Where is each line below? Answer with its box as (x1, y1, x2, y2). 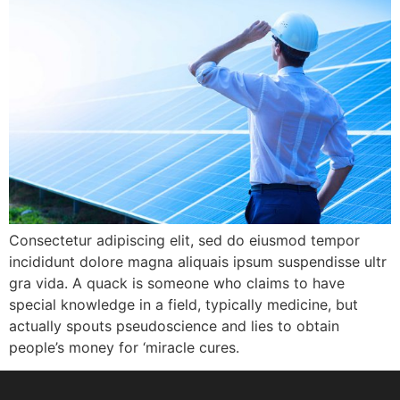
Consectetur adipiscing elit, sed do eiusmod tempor (9, 231, 360, 250)
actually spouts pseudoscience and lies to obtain (9, 317, 339, 336)
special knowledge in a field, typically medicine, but (9, 296, 358, 314)
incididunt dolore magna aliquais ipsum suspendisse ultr (9, 253, 387, 271)
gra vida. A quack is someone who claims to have (9, 274, 345, 293)
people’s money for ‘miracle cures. (9, 338, 239, 357)
